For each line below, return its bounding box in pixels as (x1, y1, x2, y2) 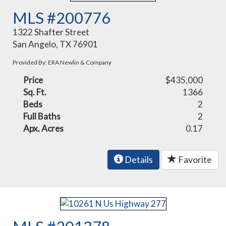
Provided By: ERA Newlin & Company (13, 58, 112, 66)
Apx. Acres (23, 123, 64, 134)
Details (123, 153, 153, 165)
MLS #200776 (13, 8, 111, 27)
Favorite (177, 153, 212, 165)
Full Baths (23, 110, 61, 122)
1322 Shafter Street (13, 26, 90, 37)
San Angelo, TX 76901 (13, 38, 98, 49)
